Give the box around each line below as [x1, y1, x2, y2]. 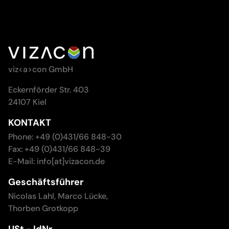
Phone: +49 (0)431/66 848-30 [8, 131, 122, 143]
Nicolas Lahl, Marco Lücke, [8, 191, 108, 202]
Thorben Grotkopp [8, 203, 78, 214]
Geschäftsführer [8, 176, 83, 189]
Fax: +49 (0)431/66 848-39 [8, 144, 110, 155]
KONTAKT [8, 117, 51, 129]
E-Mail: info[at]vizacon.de [8, 156, 105, 167]
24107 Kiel [8, 97, 47, 108]
